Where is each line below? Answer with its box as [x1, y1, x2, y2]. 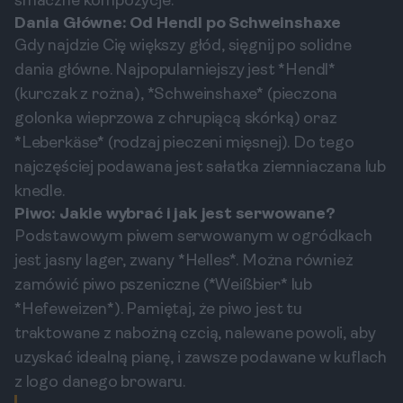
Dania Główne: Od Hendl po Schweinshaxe [14, 15, 342, 32]
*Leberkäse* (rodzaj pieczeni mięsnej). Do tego [14, 135, 354, 152]
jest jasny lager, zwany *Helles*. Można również [14, 253, 354, 270]
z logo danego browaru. [14, 374, 186, 391]
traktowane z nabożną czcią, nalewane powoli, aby [14, 326, 376, 343]
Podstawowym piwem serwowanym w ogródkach [14, 228, 372, 246]
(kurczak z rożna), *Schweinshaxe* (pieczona [14, 86, 338, 103]
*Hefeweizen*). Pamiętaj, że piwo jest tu [14, 301, 302, 318]
